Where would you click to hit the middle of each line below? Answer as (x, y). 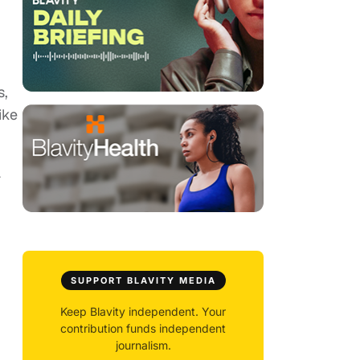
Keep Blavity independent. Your (143, 312)
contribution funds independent (143, 329)
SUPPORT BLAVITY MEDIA (143, 281)
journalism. (143, 346)
